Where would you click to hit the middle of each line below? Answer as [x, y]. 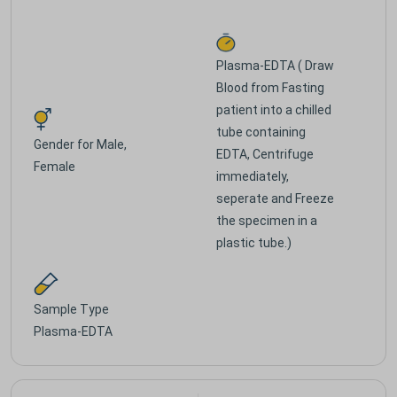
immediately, [253, 176]
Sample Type [71, 309]
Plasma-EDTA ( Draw [275, 65]
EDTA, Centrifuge [265, 154]
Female [54, 166]
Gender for [65, 144]
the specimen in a [267, 220]
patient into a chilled [274, 109]
